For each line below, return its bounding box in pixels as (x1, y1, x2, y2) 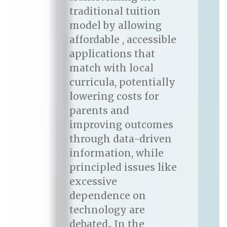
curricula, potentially (69, 76, 175, 89)
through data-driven (69, 133, 172, 145)
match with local (69, 62, 154, 74)
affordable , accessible (69, 33, 176, 46)
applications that (69, 48, 155, 60)
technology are (69, 204, 145, 216)
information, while (69, 147, 164, 160)
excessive (69, 175, 117, 188)
